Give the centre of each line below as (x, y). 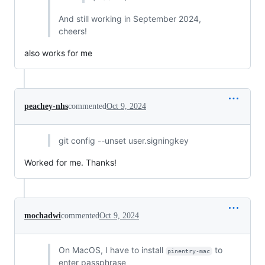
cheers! (72, 31)
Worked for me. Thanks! (70, 162)
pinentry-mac (189, 251)
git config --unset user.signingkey (123, 140)
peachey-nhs (46, 106)
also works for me (58, 53)
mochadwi (43, 215)
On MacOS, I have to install (112, 250)
